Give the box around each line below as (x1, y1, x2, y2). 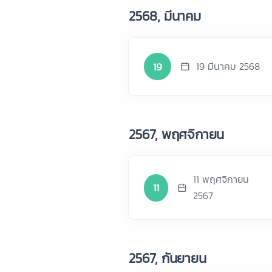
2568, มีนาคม (129, 6, 201, 26)
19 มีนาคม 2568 (196, 59, 260, 73)
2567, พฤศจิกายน (129, 124, 225, 144)
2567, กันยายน (129, 248, 206, 268)
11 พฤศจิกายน (192, 172, 249, 186)
